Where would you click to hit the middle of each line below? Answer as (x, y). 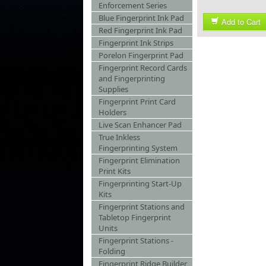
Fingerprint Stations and (142, 207)
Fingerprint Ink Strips (136, 43)
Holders (113, 112)
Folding (112, 251)
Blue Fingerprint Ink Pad (141, 18)
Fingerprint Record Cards (143, 68)
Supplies (113, 89)
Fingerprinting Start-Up (140, 183)
